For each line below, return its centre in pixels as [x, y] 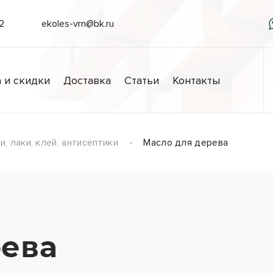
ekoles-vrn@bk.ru [77, 24]
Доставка [87, 80]
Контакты [197, 80]
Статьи [142, 80]
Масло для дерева [186, 143]
